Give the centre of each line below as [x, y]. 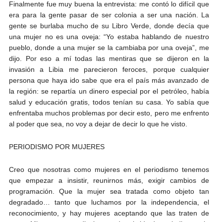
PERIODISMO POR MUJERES [56, 146]
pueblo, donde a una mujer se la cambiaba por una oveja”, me [109, 47]
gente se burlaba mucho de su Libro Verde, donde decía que [109, 26]
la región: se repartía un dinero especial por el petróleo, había [109, 91]
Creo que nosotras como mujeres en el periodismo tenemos [109, 169]
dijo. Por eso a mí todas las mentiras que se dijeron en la [109, 58]
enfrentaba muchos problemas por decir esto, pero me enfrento [109, 113]
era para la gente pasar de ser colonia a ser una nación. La [109, 15]
